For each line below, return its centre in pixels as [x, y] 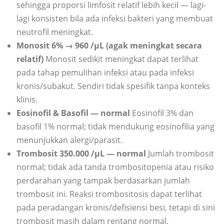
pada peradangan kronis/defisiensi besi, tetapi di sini [116, 208]
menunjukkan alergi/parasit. [69, 140]
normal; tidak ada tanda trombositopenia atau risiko [115, 167]
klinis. [27, 100]
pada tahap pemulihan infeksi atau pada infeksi [105, 73]
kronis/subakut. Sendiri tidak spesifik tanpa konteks [113, 86]
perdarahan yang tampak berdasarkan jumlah [103, 181]
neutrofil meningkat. [55, 32]
